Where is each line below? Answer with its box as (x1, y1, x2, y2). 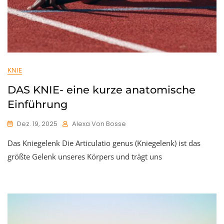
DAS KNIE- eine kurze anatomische (7, 83, 195, 96)
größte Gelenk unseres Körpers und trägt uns (7, 151, 162, 162)
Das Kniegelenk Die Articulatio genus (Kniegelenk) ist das (7, 138, 200, 148)
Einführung (7, 98, 67, 111)
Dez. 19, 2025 (17, 119, 57, 129)
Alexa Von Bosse (72, 119, 126, 129)
